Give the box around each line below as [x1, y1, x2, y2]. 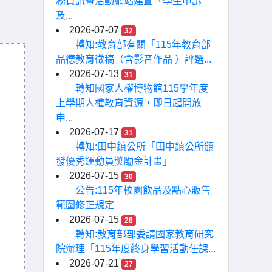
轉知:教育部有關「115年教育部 [75, 39, 211, 50]
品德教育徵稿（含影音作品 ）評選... [56, 54, 211, 64]
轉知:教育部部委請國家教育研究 [75, 229, 214, 239]
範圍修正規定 [56, 200, 114, 210]
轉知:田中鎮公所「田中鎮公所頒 [75, 141, 214, 152]
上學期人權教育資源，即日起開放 [56, 98, 202, 108]
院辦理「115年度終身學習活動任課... [56, 243, 216, 254]
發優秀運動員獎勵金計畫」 [56, 156, 172, 166]
